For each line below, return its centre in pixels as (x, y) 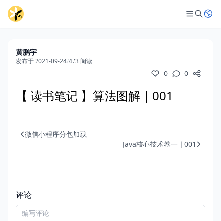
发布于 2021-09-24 (41, 61)
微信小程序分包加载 (56, 134)
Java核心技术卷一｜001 (160, 144)
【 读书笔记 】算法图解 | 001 (94, 95)
